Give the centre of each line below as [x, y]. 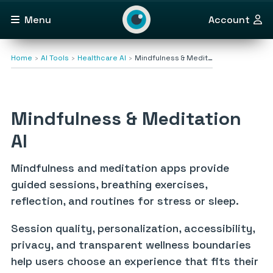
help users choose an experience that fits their [135, 261]
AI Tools [55, 58]
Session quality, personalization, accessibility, [133, 228]
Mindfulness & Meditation [126, 119]
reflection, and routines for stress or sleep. [125, 201]
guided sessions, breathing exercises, [109, 184]
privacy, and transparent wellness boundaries [131, 245]
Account [229, 19]
